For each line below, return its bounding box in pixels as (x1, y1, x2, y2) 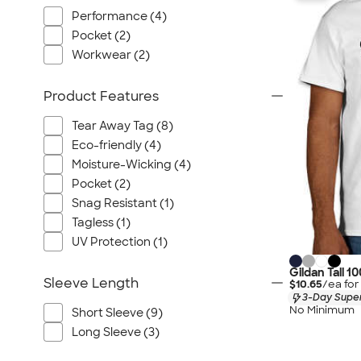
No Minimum (289, 303, 355, 317)
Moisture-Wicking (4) (72, 157, 191, 172)
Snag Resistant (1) (72, 196, 174, 210)
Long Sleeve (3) (72, 325, 160, 339)
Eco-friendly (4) (72, 138, 161, 152)
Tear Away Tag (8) (72, 118, 173, 133)
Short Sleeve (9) (72, 305, 163, 320)
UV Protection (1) (72, 234, 168, 249)
